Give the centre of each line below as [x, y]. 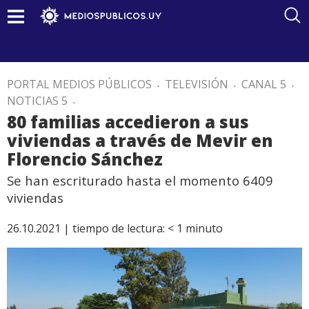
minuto [204, 228]
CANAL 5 [264, 84]
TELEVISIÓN [197, 84]
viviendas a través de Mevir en [140, 140]
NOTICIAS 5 [37, 101]
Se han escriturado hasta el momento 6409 [140, 180]
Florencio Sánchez [85, 159]
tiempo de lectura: [119, 228]
